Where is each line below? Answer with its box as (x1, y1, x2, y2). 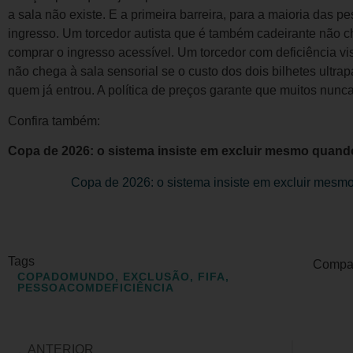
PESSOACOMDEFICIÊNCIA (17, 281, 174, 294)
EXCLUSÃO (123, 269, 190, 283)
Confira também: (8, 113, 100, 128)
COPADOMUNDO (17, 269, 115, 283)
